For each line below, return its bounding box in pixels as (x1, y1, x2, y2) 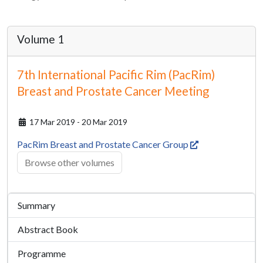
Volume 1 (17, 32, 64, 46)
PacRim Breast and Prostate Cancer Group (17, 139, 190, 150)
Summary (18, 200, 55, 211)
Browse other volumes (25, 157, 114, 168)
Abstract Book (18, 224, 78, 235)
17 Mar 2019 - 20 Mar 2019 (27, 117, 127, 127)
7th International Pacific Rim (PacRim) (17, 68, 215, 82)
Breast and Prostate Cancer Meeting (17, 84, 209, 98)
